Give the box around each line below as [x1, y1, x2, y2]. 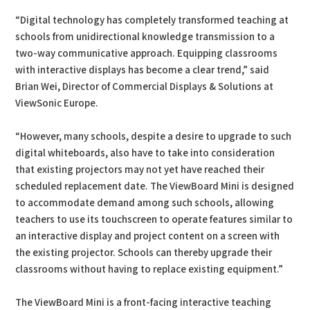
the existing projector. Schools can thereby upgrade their [15, 246, 273, 259]
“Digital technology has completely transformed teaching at [15, 14, 289, 27]
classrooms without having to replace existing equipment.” [15, 263, 284, 276]
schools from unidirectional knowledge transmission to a [15, 30, 275, 44]
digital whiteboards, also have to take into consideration [15, 147, 275, 160]
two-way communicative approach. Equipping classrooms [15, 47, 278, 60]
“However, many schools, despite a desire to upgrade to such [15, 130, 292, 143]
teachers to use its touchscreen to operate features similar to [15, 213, 293, 226]
